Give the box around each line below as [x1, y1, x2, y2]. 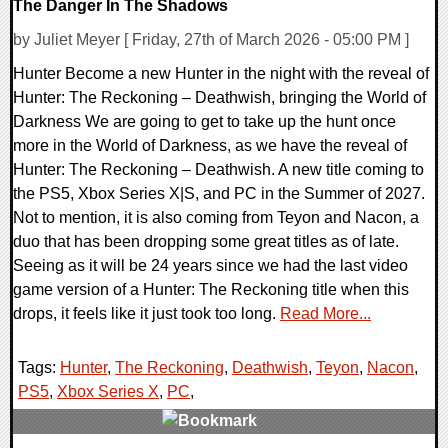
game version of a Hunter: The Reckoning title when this [13, 281, 409, 299]
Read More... [280, 305, 371, 323]
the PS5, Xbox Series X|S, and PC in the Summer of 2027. [13, 185, 425, 203]
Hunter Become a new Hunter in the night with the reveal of [13, 65, 429, 83]
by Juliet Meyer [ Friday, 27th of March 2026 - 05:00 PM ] [13, 31, 409, 49]
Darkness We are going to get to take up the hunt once [13, 113, 396, 131]
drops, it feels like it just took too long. [13, 305, 280, 323]
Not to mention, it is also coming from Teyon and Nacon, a [13, 209, 419, 227]
